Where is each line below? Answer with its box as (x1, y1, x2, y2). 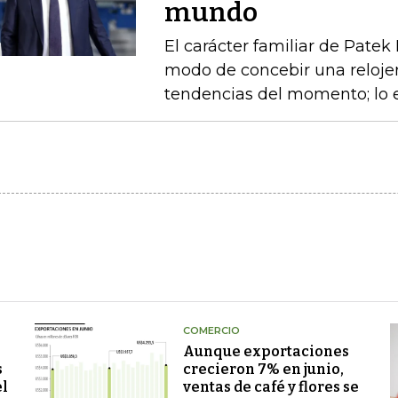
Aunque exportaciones (182, 343, 349, 360)
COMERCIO (182, 324, 240, 337)
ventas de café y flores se (182, 378, 359, 395)
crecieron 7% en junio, (182, 361, 344, 378)
